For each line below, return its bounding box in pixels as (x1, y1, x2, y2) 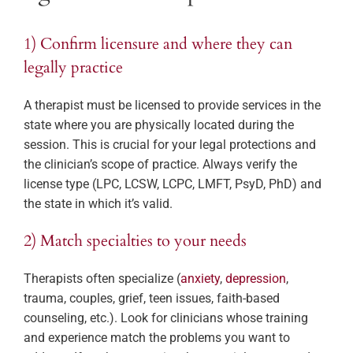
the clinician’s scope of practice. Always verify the (24, 157, 297, 173)
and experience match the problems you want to (24, 330, 290, 346)
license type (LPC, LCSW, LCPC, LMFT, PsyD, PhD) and (24, 176, 321, 192)
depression (225, 271, 286, 287)
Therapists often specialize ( (24, 271, 180, 287)
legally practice (24, 57, 123, 79)
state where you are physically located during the (24, 117, 294, 133)
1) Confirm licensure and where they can (24, 33, 292, 55)
